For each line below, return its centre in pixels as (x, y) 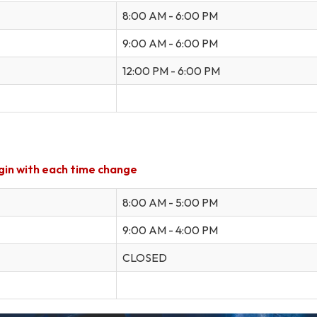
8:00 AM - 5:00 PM (170, 202)
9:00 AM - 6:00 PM (170, 43)
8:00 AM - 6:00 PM (170, 15)
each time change (90, 169)
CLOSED (145, 257)
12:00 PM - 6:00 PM (171, 70)
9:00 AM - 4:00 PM (170, 230)
